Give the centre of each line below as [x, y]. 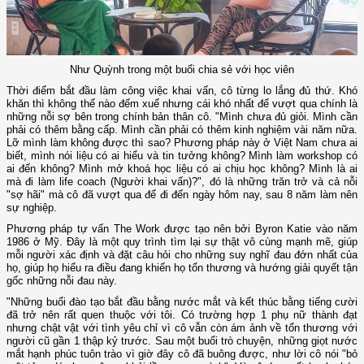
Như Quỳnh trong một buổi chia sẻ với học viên [182, 70]
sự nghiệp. [32, 208]
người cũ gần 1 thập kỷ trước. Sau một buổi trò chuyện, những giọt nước [182, 341]
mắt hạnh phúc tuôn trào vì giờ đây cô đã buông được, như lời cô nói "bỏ [182, 354]
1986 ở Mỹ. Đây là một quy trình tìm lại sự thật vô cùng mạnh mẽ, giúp [182, 242]
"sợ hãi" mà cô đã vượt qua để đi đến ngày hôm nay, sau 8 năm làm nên [182, 195]
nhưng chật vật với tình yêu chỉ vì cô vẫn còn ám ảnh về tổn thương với [182, 328]
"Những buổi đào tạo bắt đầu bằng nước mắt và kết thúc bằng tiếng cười [182, 302]
